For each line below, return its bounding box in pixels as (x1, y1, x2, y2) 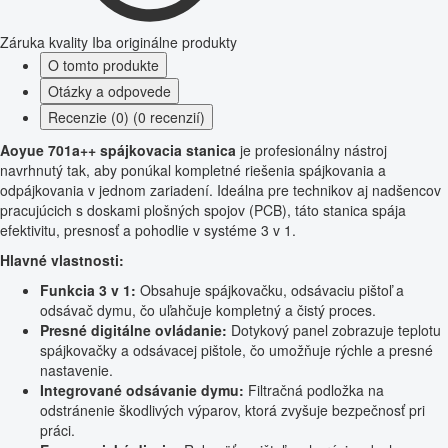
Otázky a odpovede (48, 81, 171, 102)
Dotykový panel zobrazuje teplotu (227, 320, 441, 341)
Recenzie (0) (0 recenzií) (48, 107, 205, 128)
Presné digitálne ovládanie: (40, 320, 227, 341)
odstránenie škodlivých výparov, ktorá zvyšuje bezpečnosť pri (40, 400, 425, 421)
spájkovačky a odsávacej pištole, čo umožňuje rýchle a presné (40, 340, 433, 361)
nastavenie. (40, 360, 113, 381)
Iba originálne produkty (92, 32, 237, 53)
